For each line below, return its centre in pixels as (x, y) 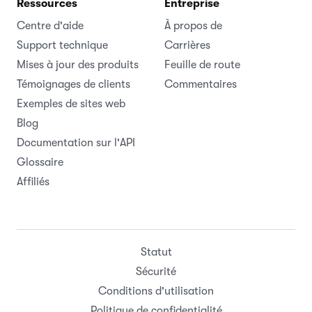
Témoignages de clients (73, 84)
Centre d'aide (50, 25)
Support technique (62, 45)
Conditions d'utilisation (156, 291)
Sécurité (156, 271)
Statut (156, 252)
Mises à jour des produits (78, 64)
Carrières (187, 45)
